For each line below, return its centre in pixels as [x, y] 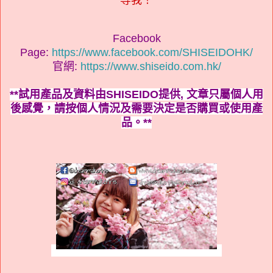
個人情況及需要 [115, 108]
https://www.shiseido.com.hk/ [151, 66]
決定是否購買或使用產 [208, 108]
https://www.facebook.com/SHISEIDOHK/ [152, 52]
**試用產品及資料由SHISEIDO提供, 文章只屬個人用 [136, 94]
